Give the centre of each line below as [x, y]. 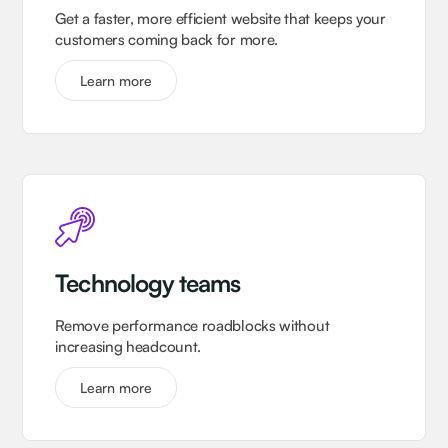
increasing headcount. [128, 347]
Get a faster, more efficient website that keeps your [220, 19]
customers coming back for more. [167, 40]
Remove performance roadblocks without [192, 326]
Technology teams [148, 283]
